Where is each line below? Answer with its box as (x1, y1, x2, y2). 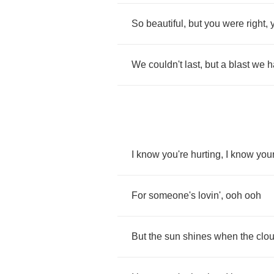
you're (162, 149, 188, 160)
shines (183, 231, 212, 242)
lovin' (198, 190, 221, 201)
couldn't (149, 59, 182, 70)
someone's (149, 190, 196, 201)
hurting (191, 149, 221, 160)
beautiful (146, 18, 183, 29)
